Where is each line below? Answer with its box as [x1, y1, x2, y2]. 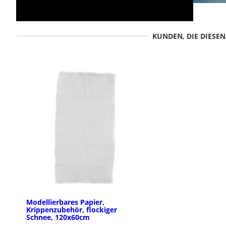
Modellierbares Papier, [26, 197, 104, 207]
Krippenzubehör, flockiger [26, 205, 117, 215]
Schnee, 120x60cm [26, 212, 90, 222]
